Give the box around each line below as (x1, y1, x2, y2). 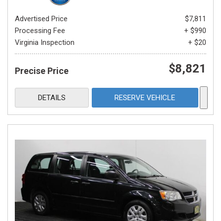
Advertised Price (15, 14, 68, 23)
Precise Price (15, 66, 69, 76)
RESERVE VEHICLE (114, 93, 176, 102)
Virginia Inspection (15, 38, 74, 47)
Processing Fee (15, 26, 65, 35)
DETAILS (37, 93, 66, 102)
